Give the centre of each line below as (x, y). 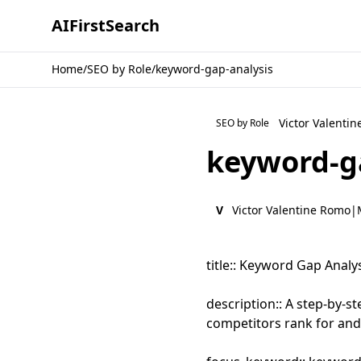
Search (133, 25)
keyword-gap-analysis (214, 69)
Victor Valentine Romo (291, 210)
